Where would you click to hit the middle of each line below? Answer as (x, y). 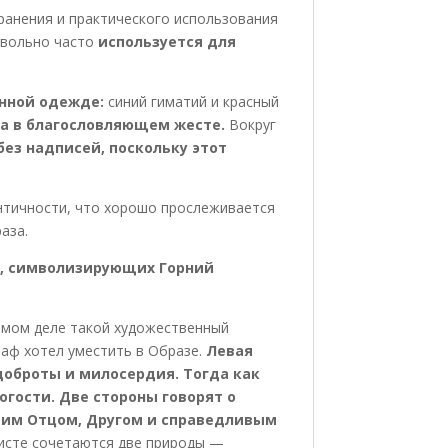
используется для (166, 41)
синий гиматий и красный (193, 101)
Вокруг (252, 124)
